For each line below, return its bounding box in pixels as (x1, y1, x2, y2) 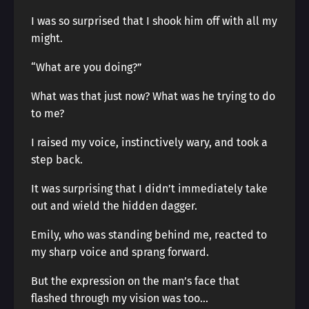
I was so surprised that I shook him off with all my (31, 14, 277, 28)
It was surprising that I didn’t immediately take (31, 182, 268, 195)
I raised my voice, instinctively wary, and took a (31, 136, 268, 149)
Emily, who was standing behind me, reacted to (31, 228, 267, 241)
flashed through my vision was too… (31, 292, 208, 305)
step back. (31, 153, 83, 166)
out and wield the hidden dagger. (31, 199, 197, 212)
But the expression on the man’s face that (31, 275, 239, 288)
